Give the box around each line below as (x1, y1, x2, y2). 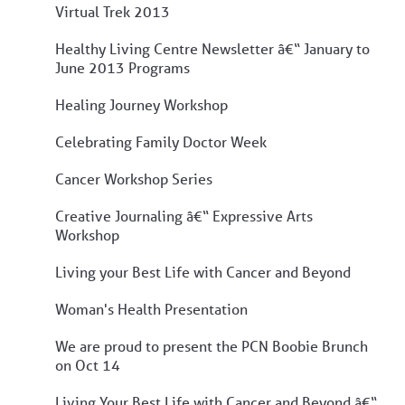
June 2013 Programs (55, 57, 190, 77)
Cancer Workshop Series (55, 168, 212, 188)
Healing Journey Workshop (55, 94, 228, 114)
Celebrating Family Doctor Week (55, 131, 267, 151)
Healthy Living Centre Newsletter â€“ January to (55, 38, 370, 58)
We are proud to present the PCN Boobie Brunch (55, 335, 368, 355)
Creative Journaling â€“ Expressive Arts (55, 205, 313, 225)
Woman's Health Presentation (55, 298, 248, 318)
